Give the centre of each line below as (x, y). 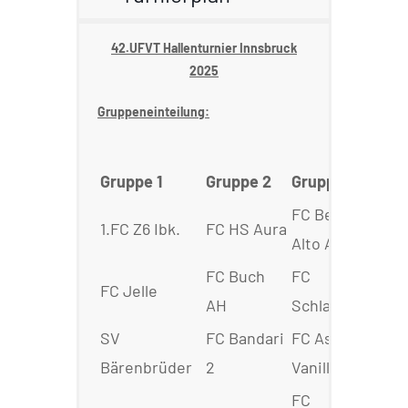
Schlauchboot (341, 306)
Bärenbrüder (146, 367)
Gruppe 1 (131, 182)
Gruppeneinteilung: (153, 112)
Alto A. (315, 244)
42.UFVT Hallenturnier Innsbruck (204, 48)
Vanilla (315, 367)
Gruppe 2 (239, 182)
